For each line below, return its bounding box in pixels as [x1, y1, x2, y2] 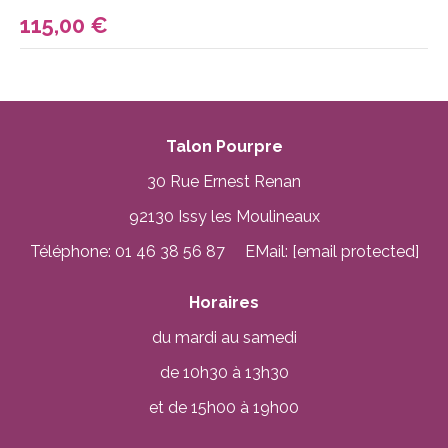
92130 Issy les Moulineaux [128, 207, 320, 227]
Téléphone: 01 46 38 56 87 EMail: [29, 242, 292, 262]
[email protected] [291, 242, 419, 262]
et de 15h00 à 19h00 [149, 398, 299, 418]
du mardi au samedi [151, 328, 297, 348]
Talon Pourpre [165, 137, 283, 157]
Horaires [189, 293, 259, 313]
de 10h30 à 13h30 [159, 363, 289, 383]
